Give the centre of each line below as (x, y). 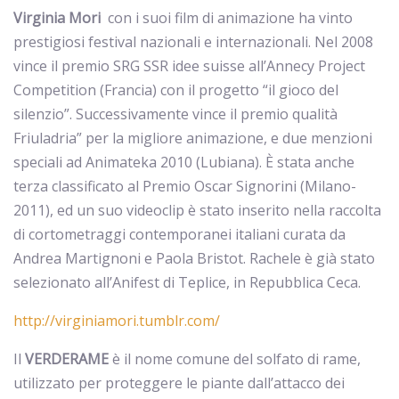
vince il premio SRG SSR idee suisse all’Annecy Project (189, 66)
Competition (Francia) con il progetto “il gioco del (176, 90)
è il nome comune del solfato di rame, (235, 359)
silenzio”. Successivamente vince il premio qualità (175, 114)
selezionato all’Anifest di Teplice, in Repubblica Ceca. (187, 282)
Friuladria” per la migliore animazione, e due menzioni (193, 138)
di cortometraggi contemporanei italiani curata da (179, 234)
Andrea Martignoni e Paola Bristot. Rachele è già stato (194, 258)
